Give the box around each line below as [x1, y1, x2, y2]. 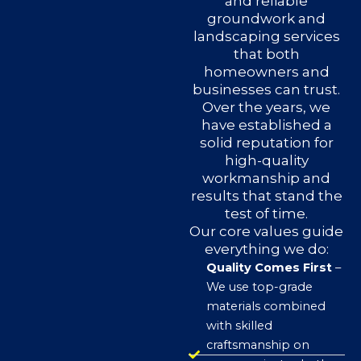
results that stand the [190, 188, 342, 205]
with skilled [206, 318, 273, 334]
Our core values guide [189, 223, 344, 240]
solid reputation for [199, 135, 334, 151]
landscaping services [193, 28, 340, 45]
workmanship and [202, 170, 331, 187]
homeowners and [203, 64, 330, 81]
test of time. [225, 205, 309, 222]
